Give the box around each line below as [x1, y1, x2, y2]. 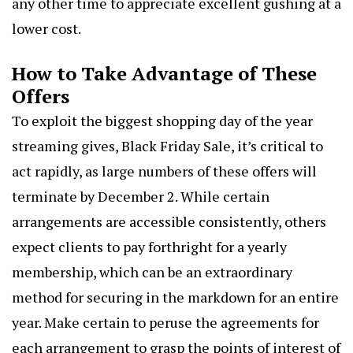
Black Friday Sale [121, 136, 231, 155]
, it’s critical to [231, 136, 323, 155]
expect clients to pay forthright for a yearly [12, 236, 287, 256]
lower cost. [12, 18, 81, 38]
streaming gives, [12, 136, 121, 155]
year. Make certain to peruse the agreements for [12, 312, 319, 332]
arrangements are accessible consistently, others [12, 211, 326, 231]
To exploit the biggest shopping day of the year [12, 110, 313, 130]
